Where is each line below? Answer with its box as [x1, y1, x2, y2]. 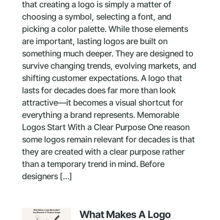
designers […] [22, 171, 72, 182]
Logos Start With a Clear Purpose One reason [22, 122, 190, 133]
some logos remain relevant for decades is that [22, 135, 195, 145]
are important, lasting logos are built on [22, 36, 167, 47]
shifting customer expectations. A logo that [22, 73, 182, 83]
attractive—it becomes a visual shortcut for [22, 98, 183, 108]
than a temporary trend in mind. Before [22, 159, 165, 169]
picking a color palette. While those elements [22, 24, 188, 34]
